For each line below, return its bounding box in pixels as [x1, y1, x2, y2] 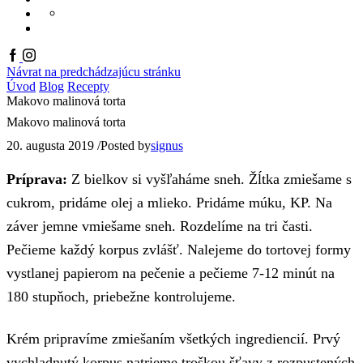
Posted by [100, 139, 151, 153]
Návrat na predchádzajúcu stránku [6, 65, 181, 79]
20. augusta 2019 [6, 139, 94, 153]
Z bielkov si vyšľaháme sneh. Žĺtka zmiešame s [71, 171, 352, 188]
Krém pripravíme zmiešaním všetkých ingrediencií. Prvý [6, 331, 340, 348]
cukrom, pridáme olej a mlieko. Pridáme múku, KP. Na [6, 194, 332, 211]
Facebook [6, 48, 56, 62]
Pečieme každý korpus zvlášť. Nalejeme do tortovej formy [6, 241, 351, 258]
